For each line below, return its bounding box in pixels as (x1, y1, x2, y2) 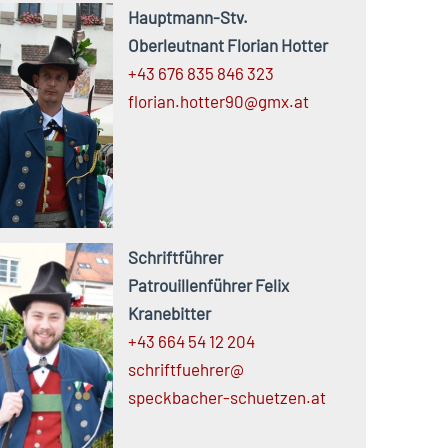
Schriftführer (127, 247, 223, 268)
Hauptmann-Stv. (127, 7, 248, 28)
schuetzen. (229, 387, 311, 408)
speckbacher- (127, 387, 230, 408)
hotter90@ (179, 91, 258, 112)
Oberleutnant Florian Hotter (127, 35, 328, 56)
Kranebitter (127, 303, 211, 324)
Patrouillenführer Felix (127, 275, 289, 296)
